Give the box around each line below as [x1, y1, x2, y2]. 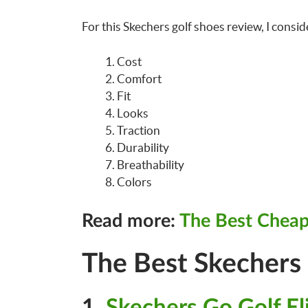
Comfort [116, 71, 162, 85]
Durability [116, 140, 169, 154]
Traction [116, 123, 160, 137]
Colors [116, 175, 152, 188]
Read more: [81, 212, 179, 230]
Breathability [116, 157, 184, 171]
